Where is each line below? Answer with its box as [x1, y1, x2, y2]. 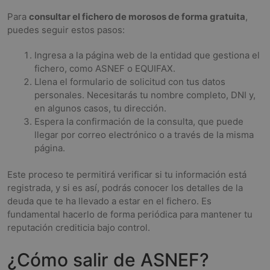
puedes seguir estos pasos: [7, 24, 125, 36]
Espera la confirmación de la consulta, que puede [34, 115, 243, 127]
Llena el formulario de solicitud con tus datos [34, 75, 225, 87]
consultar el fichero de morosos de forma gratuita [29, 10, 245, 22]
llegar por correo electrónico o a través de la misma [34, 128, 254, 140]
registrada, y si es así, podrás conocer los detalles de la [7, 182, 243, 193]
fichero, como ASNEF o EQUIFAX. [34, 62, 175, 74]
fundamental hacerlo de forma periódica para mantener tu [7, 209, 253, 220]
